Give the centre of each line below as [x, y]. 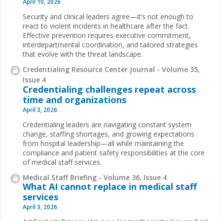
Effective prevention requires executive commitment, [107, 35]
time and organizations [74, 99]
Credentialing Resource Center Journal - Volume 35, [111, 69]
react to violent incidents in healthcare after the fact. [106, 26]
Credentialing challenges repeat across [109, 89]
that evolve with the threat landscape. [83, 54]
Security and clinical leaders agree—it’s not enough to [108, 17]
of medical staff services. [62, 162]
